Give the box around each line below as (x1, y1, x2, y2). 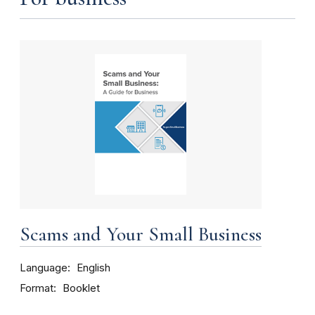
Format (20, 281, 53, 295)
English (77, 262, 110, 275)
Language (20, 261, 67, 275)
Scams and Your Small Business (20, 222, 262, 247)
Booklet (63, 282, 100, 295)
